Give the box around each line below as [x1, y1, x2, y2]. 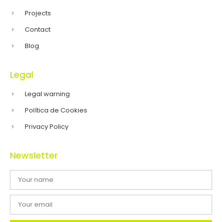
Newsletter [10, 149, 58, 162]
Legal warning [25, 89, 70, 99]
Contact [25, 24, 51, 34]
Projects [25, 8, 52, 18]
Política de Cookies [25, 105, 88, 115]
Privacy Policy [25, 121, 69, 131]
